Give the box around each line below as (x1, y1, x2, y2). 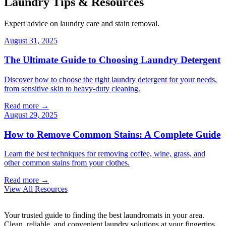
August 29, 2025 (4, 110, 58, 119)
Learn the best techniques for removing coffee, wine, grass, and (4, 149, 205, 158)
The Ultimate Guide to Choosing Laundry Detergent (4, 54, 220, 66)
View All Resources (4, 185, 68, 194)
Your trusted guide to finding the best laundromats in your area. (4, 211, 204, 220)
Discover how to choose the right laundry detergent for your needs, (4, 75, 217, 84)
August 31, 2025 (4, 36, 58, 45)
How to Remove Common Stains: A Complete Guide (4, 129, 220, 140)
